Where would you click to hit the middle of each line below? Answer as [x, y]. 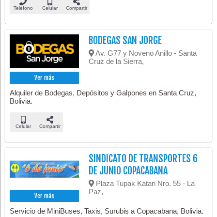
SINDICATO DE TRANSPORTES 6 [143, 158]
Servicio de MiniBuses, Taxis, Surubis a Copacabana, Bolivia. [107, 211]
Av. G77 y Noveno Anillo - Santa [146, 53]
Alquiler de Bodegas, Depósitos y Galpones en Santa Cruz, [103, 93]
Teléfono [23, 8]
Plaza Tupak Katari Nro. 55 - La [145, 183]
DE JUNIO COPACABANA [128, 170]
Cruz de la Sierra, [116, 61]
